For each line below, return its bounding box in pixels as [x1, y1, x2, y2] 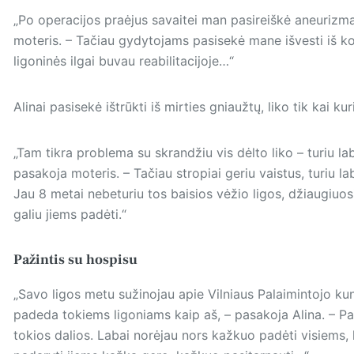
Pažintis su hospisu [13, 250, 137, 269]
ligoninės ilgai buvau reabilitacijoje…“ [13, 52, 234, 69]
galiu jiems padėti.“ [13, 205, 126, 222]
